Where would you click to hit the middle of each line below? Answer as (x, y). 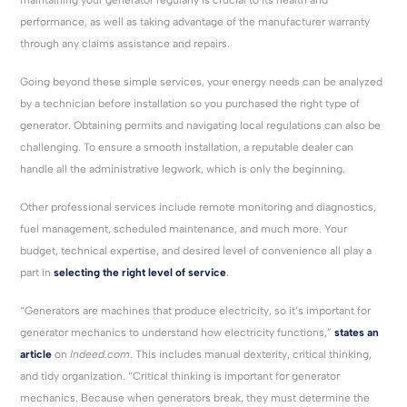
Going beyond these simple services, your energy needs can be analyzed (202, 81)
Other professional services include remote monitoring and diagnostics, (199, 207)
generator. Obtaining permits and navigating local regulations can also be (201, 125)
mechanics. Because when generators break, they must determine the (195, 397)
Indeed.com (100, 354)
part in (37, 272)
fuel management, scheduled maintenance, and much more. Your (184, 228)
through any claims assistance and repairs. (125, 43)
